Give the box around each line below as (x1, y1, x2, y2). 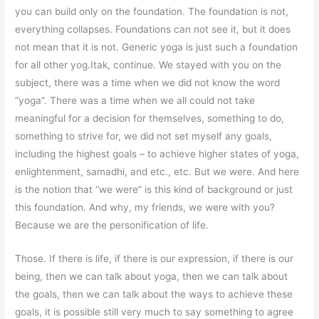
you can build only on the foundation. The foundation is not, (15, 5, 289, 17)
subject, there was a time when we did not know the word (15, 76, 281, 88)
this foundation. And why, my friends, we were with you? (15, 201, 276, 213)
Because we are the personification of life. (15, 219, 209, 231)
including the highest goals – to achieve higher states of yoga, (15, 147, 300, 159)
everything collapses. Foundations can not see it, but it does (15, 23, 291, 35)
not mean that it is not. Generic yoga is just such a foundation (15, 41, 298, 53)
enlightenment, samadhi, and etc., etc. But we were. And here (15, 165, 300, 177)
